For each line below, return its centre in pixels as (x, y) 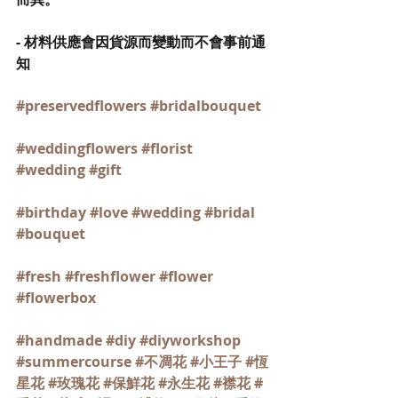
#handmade (59, 340)
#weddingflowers (77, 148)
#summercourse (74, 362)
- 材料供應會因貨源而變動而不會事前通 (141, 42)
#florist (167, 148)
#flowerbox (56, 298)
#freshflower (110, 276)
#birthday (51, 212)
